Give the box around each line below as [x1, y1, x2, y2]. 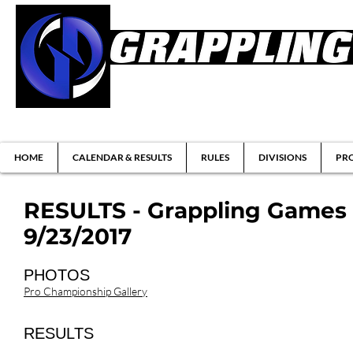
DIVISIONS [258, 151, 307, 163]
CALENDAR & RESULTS [72, 151, 172, 163]
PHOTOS [24, 266, 90, 284]
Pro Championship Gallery [24, 284, 147, 298]
